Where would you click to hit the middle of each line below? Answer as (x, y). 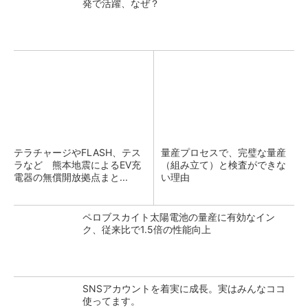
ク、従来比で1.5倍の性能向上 (147, 229)
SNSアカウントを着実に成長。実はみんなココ (184, 288)
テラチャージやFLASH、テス (77, 152)
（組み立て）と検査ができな (223, 165)
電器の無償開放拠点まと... (71, 177)
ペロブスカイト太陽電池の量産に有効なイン (179, 217)
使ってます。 (111, 301)
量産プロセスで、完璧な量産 (223, 152)
